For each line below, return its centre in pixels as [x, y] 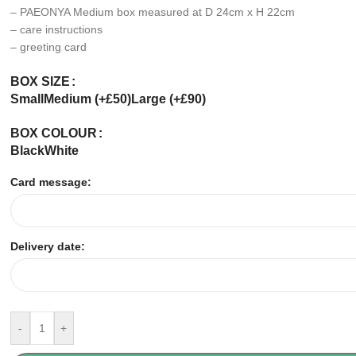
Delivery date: [47, 246]
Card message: [50, 182]
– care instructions [56, 29]
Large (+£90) [168, 99]
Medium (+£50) [87, 99]
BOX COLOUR [53, 133]
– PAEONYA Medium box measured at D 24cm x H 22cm [152, 12]
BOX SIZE [40, 81]
